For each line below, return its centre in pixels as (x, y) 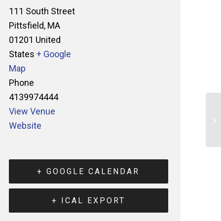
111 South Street (42, 11)
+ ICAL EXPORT (88, 201)
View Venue (32, 111)
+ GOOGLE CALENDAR (89, 171)
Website (25, 126)
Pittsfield (26, 25)
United (48, 40)
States (21, 54)
